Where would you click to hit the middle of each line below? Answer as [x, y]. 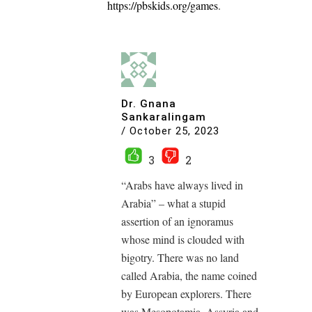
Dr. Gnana [149, 104]
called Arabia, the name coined [189, 275]
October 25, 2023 [174, 131]
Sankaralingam [164, 117]
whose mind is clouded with [183, 239]
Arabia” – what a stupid [173, 203]
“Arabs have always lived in [182, 185]
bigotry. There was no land [180, 257]
